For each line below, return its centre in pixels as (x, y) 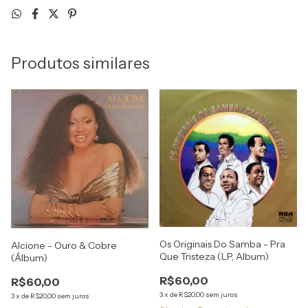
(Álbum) (29, 258)
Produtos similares (80, 63)
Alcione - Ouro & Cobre (64, 246)
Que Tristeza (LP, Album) (214, 256)
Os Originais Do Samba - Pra (222, 244)
